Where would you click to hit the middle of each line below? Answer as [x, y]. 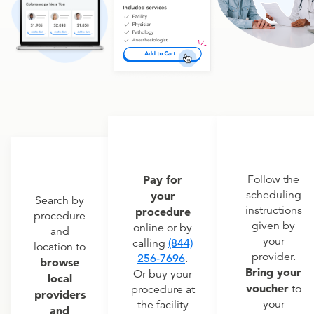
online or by [163, 228]
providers [60, 295]
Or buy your [163, 274]
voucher [267, 288]
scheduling [273, 195]
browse [60, 262]
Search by [60, 201]
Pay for [163, 180]
